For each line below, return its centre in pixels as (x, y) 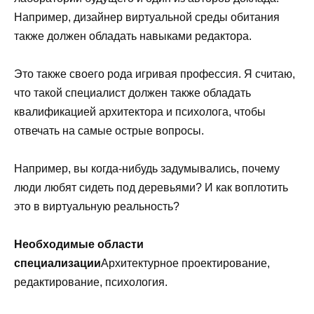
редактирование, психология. (91, 282)
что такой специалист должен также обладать (132, 93)
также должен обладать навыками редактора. (133, 36)
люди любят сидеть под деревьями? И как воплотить (151, 187)
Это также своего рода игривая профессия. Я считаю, (155, 74)
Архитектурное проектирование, (185, 264)
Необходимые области (79, 245)
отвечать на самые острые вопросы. (109, 130)
